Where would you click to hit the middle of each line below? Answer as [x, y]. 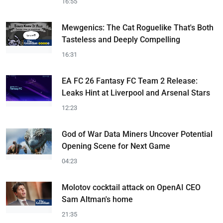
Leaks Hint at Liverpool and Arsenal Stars [136, 93]
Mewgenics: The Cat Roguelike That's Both [138, 28]
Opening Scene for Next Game [116, 146]
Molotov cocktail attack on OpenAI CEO [131, 187]
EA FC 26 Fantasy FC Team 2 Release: [130, 81]
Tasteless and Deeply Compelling [121, 40]
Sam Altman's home [97, 199]
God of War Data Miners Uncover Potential [137, 134]
